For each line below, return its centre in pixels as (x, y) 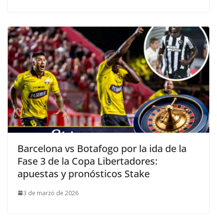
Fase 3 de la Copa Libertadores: (87, 161)
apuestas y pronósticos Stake (84, 173)
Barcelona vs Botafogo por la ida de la (102, 148)
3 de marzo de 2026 (51, 193)
